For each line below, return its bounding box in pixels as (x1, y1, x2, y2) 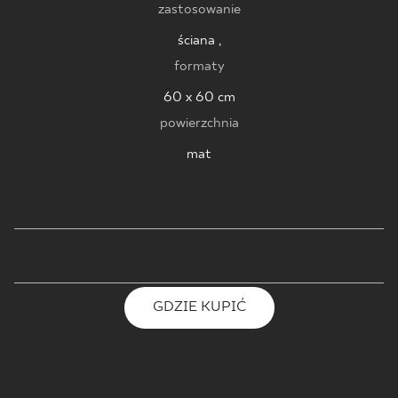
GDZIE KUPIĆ (152, 298, 246, 316)
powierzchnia (159, 114, 239, 131)
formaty (173, 57, 225, 75)
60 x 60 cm (163, 88, 235, 106)
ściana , (177, 31, 221, 49)
